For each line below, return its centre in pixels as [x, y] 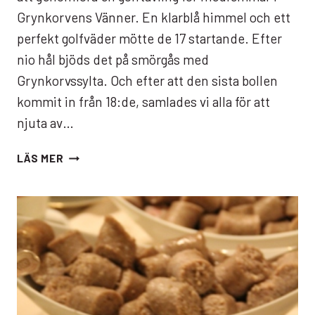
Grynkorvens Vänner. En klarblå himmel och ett [154, 18]
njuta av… [45, 123]
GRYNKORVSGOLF [111, 155]
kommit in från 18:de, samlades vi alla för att [143, 102]
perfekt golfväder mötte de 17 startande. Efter [149, 39]
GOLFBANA [92, 206]
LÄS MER [40, 159]
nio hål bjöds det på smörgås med [113, 60]
